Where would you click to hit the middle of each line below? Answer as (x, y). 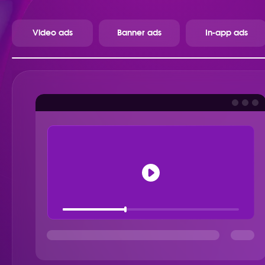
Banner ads (139, 33)
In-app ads (226, 33)
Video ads (52, 33)
